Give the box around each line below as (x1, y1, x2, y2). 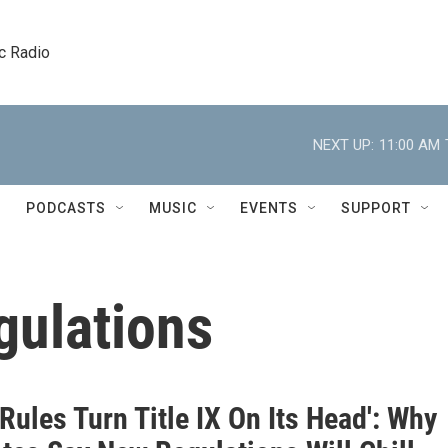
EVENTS (240, 200, 298, 216)
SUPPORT (341, 200, 411, 216)
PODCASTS (26, 200, 106, 216)
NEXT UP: (313, 135, 374, 154)
